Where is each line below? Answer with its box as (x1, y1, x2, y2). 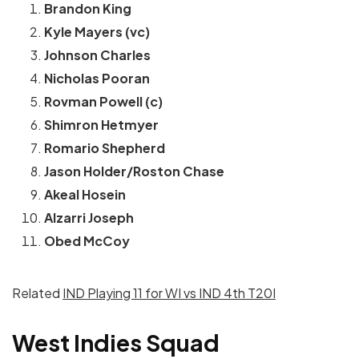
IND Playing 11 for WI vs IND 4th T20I (63, 284, 276, 301)
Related (12, 284, 63, 301)
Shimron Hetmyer (44, 115, 159, 133)
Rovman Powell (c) (44, 92, 163, 110)
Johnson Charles (44, 46, 151, 63)
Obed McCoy (44, 232, 130, 249)
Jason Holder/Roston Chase (44, 162, 224, 179)
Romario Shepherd (44, 139, 165, 156)
